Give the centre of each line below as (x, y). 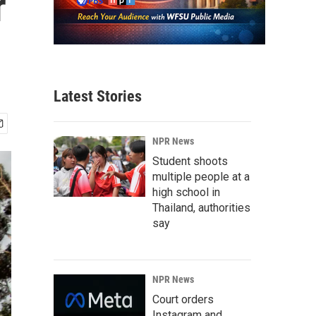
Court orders (183, 300)
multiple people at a (201, 177)
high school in (186, 193)
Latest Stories (98, 97)
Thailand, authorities (201, 208)
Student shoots (190, 162)
